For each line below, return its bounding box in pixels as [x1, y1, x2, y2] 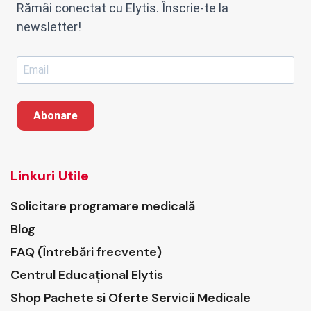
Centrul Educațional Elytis [10, 266, 163, 283]
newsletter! [17, 19, 81, 34]
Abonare [33, 108, 78, 122]
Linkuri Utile [10, 166, 89, 185]
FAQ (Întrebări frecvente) [10, 243, 162, 260]
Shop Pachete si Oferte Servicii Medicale [10, 289, 251, 306]
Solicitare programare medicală [10, 197, 195, 215]
